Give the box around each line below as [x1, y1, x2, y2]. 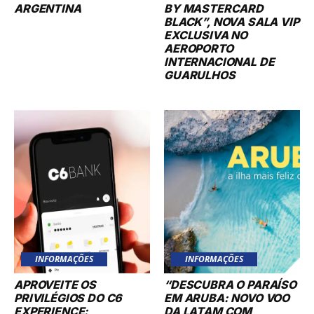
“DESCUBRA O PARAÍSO [164, 277, 296, 292]
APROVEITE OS [14, 277, 97, 292]
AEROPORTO [164, 41, 233, 55]
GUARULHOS [164, 67, 238, 82]
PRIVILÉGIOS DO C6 [14, 290, 123, 305]
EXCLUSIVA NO [164, 27, 248, 42]
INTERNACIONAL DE [164, 54, 275, 69]
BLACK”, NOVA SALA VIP [164, 14, 299, 29]
